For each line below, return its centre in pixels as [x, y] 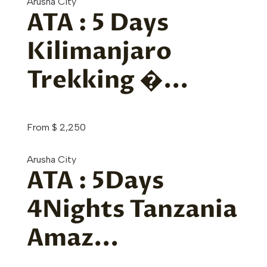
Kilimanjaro [99, 52]
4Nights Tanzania [132, 209]
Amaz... [73, 238]
